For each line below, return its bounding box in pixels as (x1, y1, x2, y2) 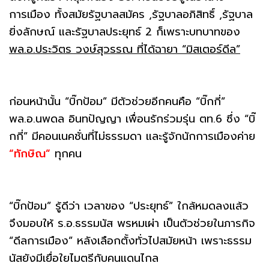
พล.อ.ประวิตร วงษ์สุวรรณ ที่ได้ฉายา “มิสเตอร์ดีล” (9, 40, 240, 58)
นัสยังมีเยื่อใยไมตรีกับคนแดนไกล (9, 249, 159, 267)
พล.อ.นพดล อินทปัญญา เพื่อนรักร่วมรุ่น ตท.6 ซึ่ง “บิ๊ (9, 110, 255, 127)
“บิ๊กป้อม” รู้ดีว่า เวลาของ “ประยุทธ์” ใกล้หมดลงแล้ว (9, 197, 249, 214)
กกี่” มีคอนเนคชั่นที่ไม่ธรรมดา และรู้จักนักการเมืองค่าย (9, 127, 255, 145)
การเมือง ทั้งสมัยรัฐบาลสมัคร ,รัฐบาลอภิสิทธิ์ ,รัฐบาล (9, 5, 253, 23)
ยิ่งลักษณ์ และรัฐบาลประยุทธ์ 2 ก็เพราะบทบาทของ (9, 23, 240, 40)
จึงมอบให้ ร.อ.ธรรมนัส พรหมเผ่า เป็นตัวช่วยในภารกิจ (9, 214, 255, 232)
